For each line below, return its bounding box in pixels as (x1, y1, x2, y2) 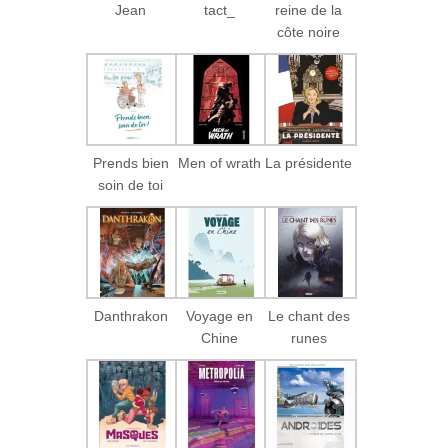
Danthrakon (93, 307, 168, 324)
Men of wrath (178, 154, 262, 171)
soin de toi (98, 176, 164, 193)
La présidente (265, 154, 353, 171)
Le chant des (267, 307, 350, 324)
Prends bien (92, 154, 169, 171)
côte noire (277, 23, 341, 40)
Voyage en (186, 307, 254, 324)
